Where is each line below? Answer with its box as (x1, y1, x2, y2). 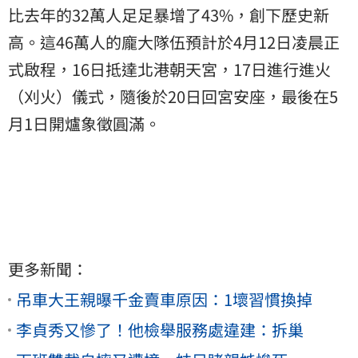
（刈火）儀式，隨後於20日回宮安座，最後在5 (8, 85, 338, 109)
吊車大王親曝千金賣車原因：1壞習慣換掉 (16, 288, 312, 312)
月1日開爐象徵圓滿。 (8, 112, 161, 136)
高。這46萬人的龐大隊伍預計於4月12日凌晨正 (8, 30, 340, 54)
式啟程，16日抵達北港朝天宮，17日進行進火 (8, 58, 331, 82)
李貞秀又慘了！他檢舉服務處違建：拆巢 (16, 318, 304, 342)
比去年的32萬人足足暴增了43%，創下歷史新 (8, 3, 329, 27)
